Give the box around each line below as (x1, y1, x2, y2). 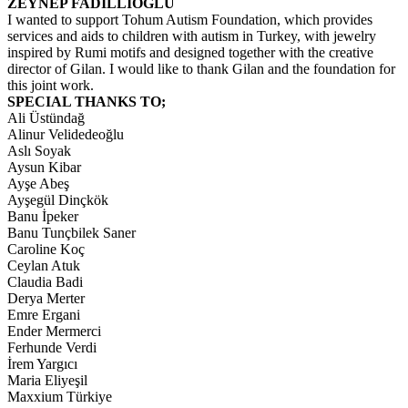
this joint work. (7, 77, 94, 93)
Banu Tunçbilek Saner (7, 225, 136, 240)
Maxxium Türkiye (7, 389, 112, 404)
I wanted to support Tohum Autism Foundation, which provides (7, 12, 372, 27)
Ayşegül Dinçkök (7, 192, 108, 208)
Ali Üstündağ (7, 110, 85, 126)
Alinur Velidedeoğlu (7, 127, 124, 142)
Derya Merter (7, 291, 85, 306)
